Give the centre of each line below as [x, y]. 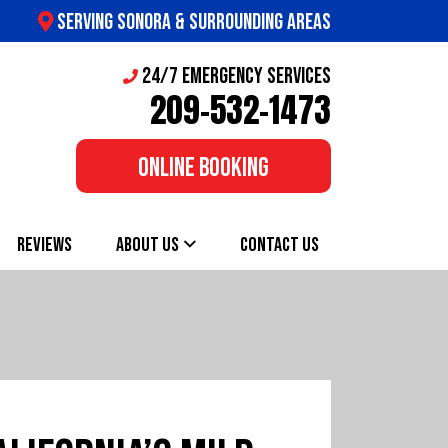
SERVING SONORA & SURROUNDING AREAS [194, 22]
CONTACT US [279, 244]
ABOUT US [147, 244]
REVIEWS [44, 244]
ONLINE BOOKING [203, 168]
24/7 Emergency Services [236, 76]
